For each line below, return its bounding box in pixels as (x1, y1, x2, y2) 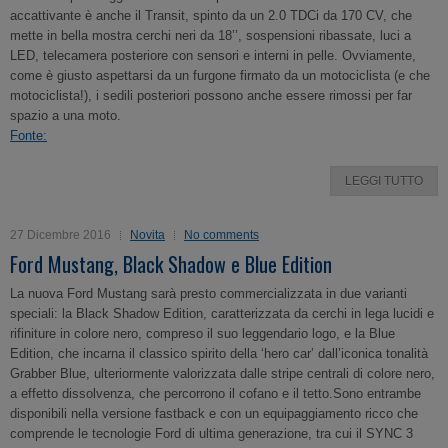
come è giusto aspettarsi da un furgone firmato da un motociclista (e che (10, 68, 430, 83)
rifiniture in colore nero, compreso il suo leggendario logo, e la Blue (10, 326, 395, 341)
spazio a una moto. (10, 108, 125, 123)
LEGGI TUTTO (345, 174, 423, 188)
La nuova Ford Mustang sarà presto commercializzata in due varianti (10, 286, 407, 301)
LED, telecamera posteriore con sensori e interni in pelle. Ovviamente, (10, 48, 416, 63)
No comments (184, 228, 259, 242)
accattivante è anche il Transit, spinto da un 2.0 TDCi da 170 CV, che (10, 8, 412, 23)
